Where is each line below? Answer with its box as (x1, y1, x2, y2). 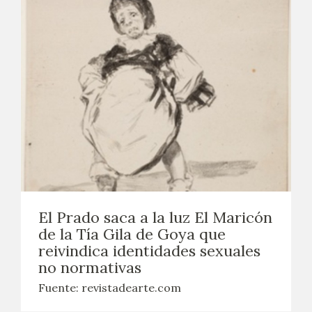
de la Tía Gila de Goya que (38, 224, 226, 244)
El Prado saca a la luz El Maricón (38, 208, 272, 227)
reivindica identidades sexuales (38, 241, 260, 260)
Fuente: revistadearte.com (38, 281, 181, 295)
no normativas (38, 258, 141, 277)
